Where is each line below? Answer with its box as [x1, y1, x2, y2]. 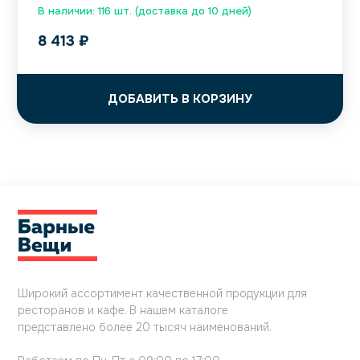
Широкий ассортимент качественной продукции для [18, 286, 307, 301]
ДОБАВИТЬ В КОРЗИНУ [108, 91, 252, 108]
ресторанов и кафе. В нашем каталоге [18, 303, 228, 318]
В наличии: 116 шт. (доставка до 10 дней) [38, 4, 252, 18]
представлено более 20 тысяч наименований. [18, 320, 272, 335]
